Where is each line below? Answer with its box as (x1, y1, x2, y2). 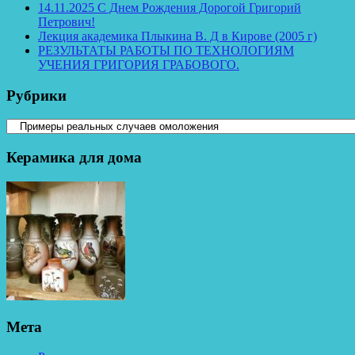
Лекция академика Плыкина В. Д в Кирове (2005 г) (38, 29, 317, 43)
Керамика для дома (6, 149, 142, 166)
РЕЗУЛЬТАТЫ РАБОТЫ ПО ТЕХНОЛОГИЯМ (38, 43, 294, 57)
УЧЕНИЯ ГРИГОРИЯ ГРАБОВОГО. (38, 57, 239, 71)
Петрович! (38, 14, 95, 29)
